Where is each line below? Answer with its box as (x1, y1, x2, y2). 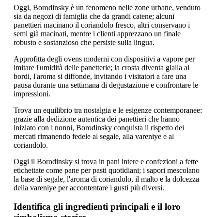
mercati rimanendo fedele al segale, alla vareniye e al (14, 132, 174, 141)
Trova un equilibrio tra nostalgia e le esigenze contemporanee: (14, 106, 202, 115)
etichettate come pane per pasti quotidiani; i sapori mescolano (14, 166, 200, 175)
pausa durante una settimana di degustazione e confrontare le (14, 81, 198, 90)
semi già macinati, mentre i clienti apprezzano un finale (14, 30, 181, 38)
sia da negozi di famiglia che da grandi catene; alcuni (14, 12, 174, 21)
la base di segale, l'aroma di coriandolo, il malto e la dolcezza (14, 175, 199, 184)
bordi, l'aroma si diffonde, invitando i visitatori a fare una (14, 72, 186, 81)
